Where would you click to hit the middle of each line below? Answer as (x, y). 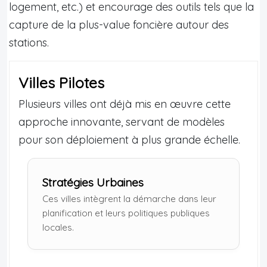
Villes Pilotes (61, 82)
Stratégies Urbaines (93, 182)
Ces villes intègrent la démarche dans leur (129, 198)
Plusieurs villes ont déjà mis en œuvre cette (125, 104)
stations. (29, 42)
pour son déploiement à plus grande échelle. (129, 139)
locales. (58, 227)
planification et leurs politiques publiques (126, 213)
